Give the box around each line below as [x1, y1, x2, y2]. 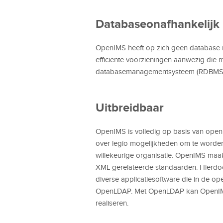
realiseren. [96, 199, 128, 207]
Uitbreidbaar [96, 100, 164, 114]
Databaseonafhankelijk [96, 16, 220, 30]
